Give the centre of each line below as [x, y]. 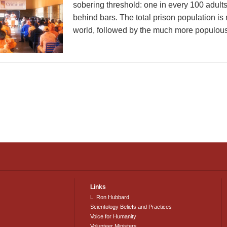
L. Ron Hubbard [110, 197]
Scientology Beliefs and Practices [131, 207]
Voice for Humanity [113, 216]
